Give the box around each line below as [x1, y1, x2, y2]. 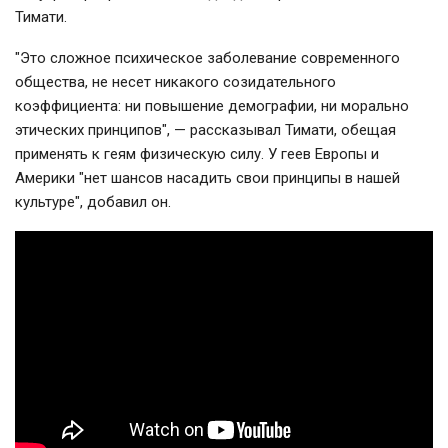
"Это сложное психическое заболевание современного [15, 49, 400, 68]
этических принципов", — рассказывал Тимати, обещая [15, 121, 396, 140]
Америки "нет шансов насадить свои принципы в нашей [15, 169, 400, 188]
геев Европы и [277, 145, 379, 164]
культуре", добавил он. [15, 193, 171, 212]
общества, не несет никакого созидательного [15, 73, 336, 92]
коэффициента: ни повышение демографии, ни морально [15, 97, 409, 116]
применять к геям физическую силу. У [15, 145, 277, 164]
